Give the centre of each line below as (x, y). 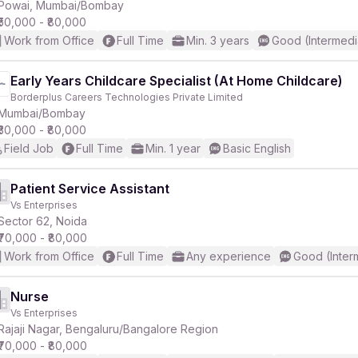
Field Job (29, 148)
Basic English (257, 148)
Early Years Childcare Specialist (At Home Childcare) (177, 81)
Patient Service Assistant (90, 189)
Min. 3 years (218, 40)
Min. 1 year (173, 148)
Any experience (229, 256)
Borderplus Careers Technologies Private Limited (127, 97)
